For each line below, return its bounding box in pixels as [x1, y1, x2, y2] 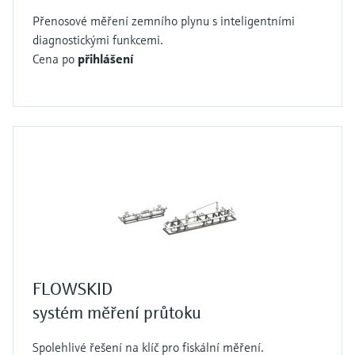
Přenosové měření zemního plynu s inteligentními [32, 13, 295, 29]
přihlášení [78, 51, 133, 67]
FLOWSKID [32, 278, 113, 300]
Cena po [32, 51, 78, 67]
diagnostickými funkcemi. [32, 32, 163, 48]
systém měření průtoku [32, 302, 201, 324]
